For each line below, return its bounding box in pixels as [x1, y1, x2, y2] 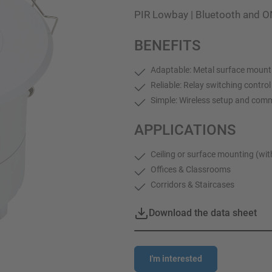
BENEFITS [134, 37, 200, 55]
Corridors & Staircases [151, 180, 235, 190]
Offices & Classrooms [151, 165, 231, 175]
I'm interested [149, 254, 202, 264]
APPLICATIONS [134, 121, 236, 139]
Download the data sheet [149, 207, 257, 219]
